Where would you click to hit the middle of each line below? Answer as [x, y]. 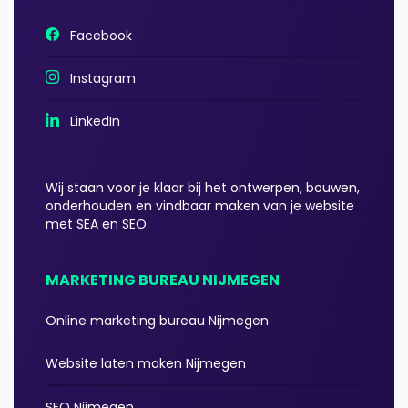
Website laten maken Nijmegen [146, 364]
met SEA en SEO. [97, 224]
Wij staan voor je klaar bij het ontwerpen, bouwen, [203, 188]
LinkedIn [90, 122]
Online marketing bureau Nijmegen [157, 321]
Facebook [96, 36]
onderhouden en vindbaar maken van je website [200, 206]
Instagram [97, 79]
